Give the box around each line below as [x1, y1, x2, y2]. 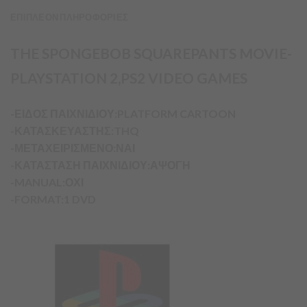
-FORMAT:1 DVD [10, 192, 96, 206]
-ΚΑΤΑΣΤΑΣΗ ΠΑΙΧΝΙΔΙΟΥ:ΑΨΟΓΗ [10, 158, 191, 171]
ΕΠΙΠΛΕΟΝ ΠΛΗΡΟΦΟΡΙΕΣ [10, 12, 129, 23]
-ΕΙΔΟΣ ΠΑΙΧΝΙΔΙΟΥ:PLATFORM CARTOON [10, 106, 236, 120]
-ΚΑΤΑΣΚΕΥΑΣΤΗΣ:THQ [10, 123, 139, 137]
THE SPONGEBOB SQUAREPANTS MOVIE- [10, 45, 292, 62]
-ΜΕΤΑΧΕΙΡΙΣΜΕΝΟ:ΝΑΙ [10, 140, 135, 154]
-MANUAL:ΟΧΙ [10, 175, 84, 188]
